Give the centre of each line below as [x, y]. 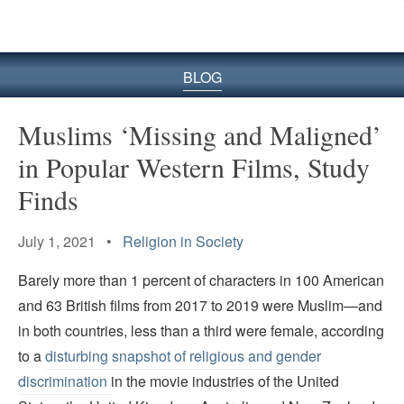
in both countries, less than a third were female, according [201, 331]
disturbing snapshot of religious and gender [183, 356]
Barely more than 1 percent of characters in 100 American [201, 280]
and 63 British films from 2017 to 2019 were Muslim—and [200, 306]
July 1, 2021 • [70, 241]
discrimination [64, 381]
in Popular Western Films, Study [194, 166]
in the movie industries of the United [225, 381]
